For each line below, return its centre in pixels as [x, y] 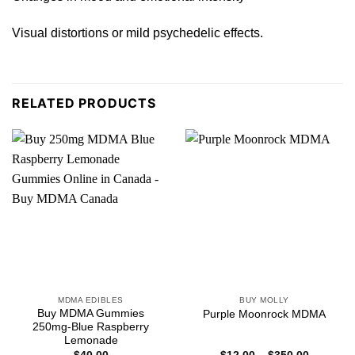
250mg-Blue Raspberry [91, 327]
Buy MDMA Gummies [91, 314]
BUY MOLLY [264, 300]
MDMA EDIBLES [91, 300]
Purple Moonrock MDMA [264, 314]
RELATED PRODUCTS [84, 103]
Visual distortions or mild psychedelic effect [133, 32]
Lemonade [91, 341]
